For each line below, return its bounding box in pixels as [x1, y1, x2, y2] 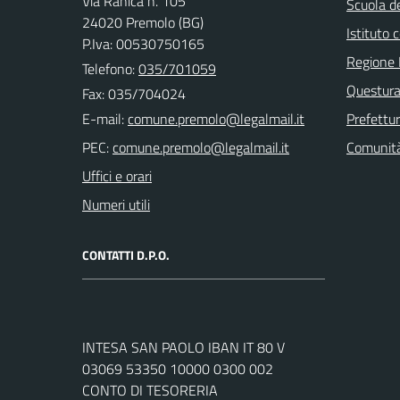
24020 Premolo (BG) [82, 11, 204, 33]
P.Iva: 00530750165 [82, 32, 204, 54]
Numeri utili [82, 193, 150, 215]
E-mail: [82, 107, 124, 129]
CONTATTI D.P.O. [82, 245, 170, 264]
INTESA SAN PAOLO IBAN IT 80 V [82, 336, 285, 358]
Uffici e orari [82, 164, 152, 187]
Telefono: [82, 57, 138, 79]
